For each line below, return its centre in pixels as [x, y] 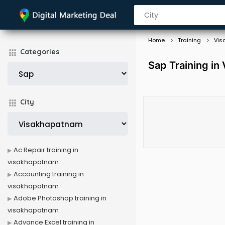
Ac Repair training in [46, 150]
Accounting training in [49, 174]
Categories [40, 52]
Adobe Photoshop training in [60, 198]
